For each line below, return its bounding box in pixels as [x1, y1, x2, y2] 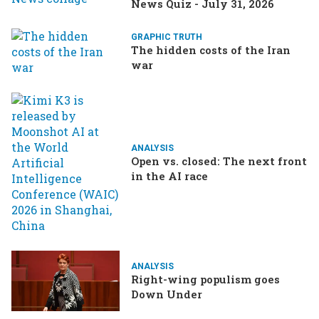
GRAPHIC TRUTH [131, 31, 202, 42]
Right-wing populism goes [131, 271, 280, 286]
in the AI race [131, 168, 208, 183]
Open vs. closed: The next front [131, 153, 307, 168]
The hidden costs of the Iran [131, 42, 291, 57]
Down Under [131, 286, 202, 301]
